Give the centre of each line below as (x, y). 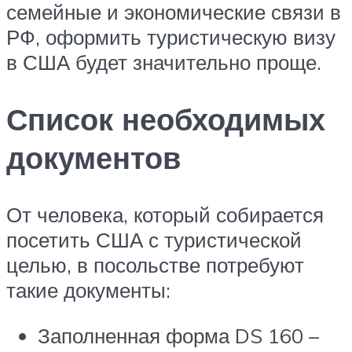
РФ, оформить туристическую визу (171, 37)
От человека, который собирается (165, 215)
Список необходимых (166, 119)
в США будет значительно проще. (164, 62)
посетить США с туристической (154, 240)
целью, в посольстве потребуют (155, 265)
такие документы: (88, 290)
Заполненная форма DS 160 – (178, 335)
